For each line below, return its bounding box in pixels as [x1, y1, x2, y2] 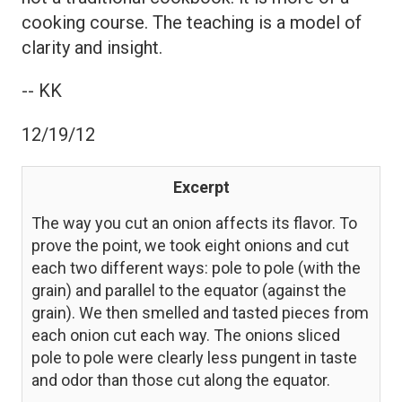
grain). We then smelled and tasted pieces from [31, 302, 369, 322]
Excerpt [172, 177, 230, 197]
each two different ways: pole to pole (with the [31, 258, 361, 277]
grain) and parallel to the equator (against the [31, 280, 346, 300]
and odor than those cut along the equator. [31, 370, 330, 389]
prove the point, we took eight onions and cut [31, 235, 349, 255]
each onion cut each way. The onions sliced [31, 325, 340, 345]
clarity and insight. [22, 36, 162, 58]
